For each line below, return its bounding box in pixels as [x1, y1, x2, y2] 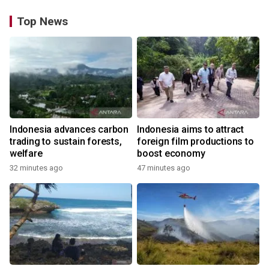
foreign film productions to [137, 136, 254, 148]
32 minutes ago [10, 163, 63, 173]
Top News [17, 14, 68, 29]
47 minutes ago [137, 163, 190, 173]
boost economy [137, 148, 205, 160]
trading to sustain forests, [10, 136, 122, 148]
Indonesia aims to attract [137, 124, 244, 136]
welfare [10, 148, 43, 160]
